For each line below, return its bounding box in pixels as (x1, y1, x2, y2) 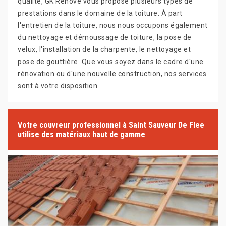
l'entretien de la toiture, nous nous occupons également (18, 21, 208, 30)
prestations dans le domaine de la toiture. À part (18, 9, 183, 18)
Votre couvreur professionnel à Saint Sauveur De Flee (18, 120, 204, 130)
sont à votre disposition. (18, 82, 99, 90)
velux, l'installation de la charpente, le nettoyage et (18, 45, 191, 54)
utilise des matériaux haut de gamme (18, 130, 145, 140)
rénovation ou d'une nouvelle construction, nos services (18, 70, 207, 78)
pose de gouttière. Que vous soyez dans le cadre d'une (18, 58, 204, 66)
